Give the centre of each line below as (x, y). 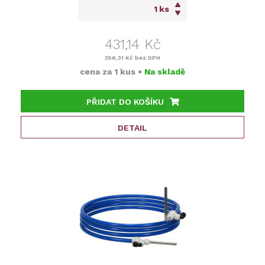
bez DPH (147, 58)
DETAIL (132, 128)
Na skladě (165, 72)
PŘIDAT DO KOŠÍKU (125, 102)
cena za (97, 72)
